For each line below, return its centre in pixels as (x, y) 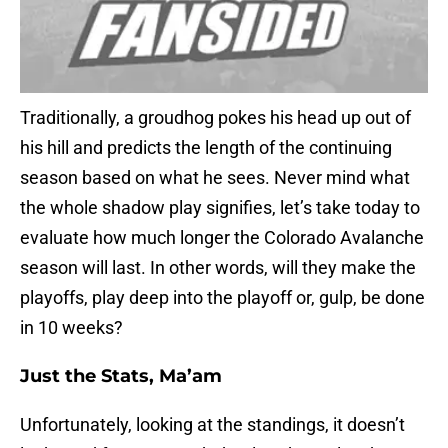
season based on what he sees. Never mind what (215, 178)
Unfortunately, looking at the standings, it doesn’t (212, 425)
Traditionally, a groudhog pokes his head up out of (215, 118)
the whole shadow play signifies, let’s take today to (220, 208)
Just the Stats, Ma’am (121, 376)
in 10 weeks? (71, 328)
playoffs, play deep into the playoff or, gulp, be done (222, 298)
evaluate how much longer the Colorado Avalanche (222, 238)
